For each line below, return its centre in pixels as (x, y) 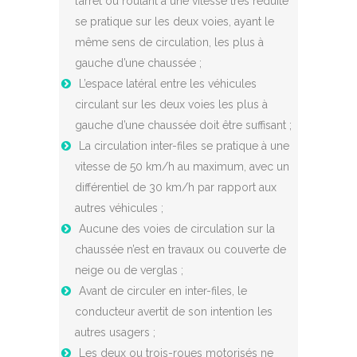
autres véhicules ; (119, 208)
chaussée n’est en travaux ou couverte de (180, 250)
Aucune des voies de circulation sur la (177, 229)
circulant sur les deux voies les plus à (171, 105)
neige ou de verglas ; (129, 271)
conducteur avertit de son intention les (174, 312)
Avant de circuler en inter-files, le (163, 291)
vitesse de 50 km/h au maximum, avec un (182, 167)
